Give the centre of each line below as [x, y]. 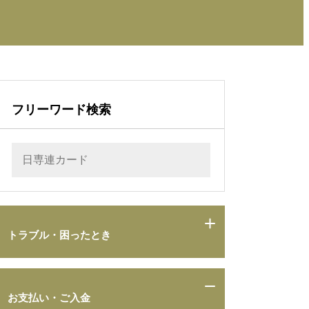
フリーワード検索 [61, 110]
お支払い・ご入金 [49, 298]
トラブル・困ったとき [59, 235]
